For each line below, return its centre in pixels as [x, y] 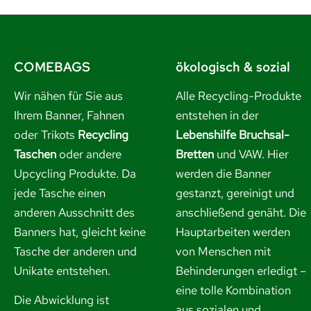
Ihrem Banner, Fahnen [69, 116]
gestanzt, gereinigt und [235, 193]
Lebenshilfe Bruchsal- [232, 135]
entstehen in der [217, 116]
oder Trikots [45, 135]
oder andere [89, 154]
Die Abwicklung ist [61, 300]
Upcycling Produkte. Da [75, 174]
